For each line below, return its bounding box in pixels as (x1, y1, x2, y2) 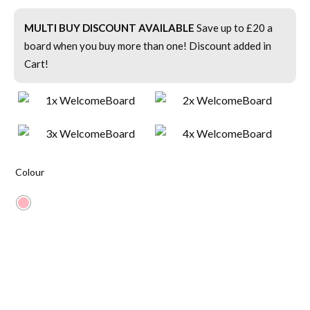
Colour (15, 165, 44, 178)
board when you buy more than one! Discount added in (24, 39, 271, 52)
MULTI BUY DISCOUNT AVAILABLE (24, 21, 194, 34)
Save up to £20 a (194, 21, 273, 34)
